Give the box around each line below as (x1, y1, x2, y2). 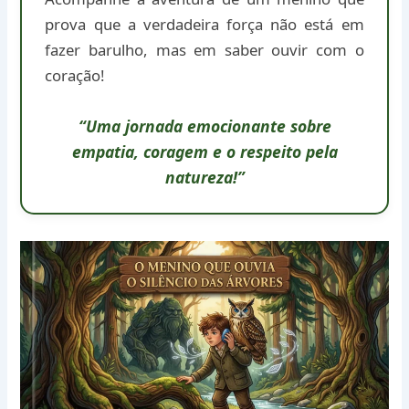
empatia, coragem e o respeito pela (71, 141, 338, 163)
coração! (45, 65, 106, 87)
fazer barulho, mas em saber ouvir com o (45, 39, 364, 61)
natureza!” (164, 166, 245, 189)
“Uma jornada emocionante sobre (78, 115, 331, 138)
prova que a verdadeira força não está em (45, 14, 364, 36)
